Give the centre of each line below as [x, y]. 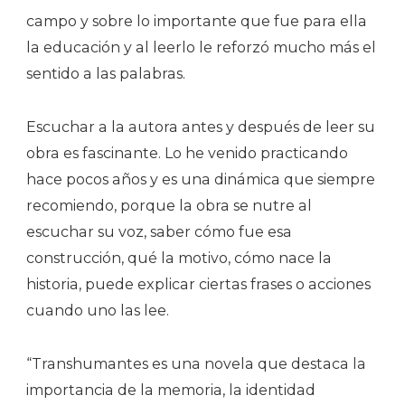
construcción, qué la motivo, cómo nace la [179, 259]
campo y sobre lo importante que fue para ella [197, 22]
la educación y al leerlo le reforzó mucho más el [201, 48]
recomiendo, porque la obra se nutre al [169, 206]
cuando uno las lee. [98, 311]
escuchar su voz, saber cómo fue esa [159, 232]
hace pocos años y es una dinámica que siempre [201, 180]
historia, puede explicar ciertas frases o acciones [198, 285]
